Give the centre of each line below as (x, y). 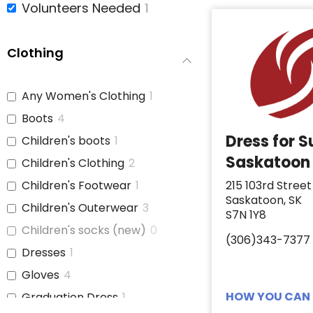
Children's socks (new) (84, 231)
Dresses (44, 253)
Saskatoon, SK (264, 201)
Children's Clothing (73, 163)
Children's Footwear (77, 186)
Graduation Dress (70, 298)
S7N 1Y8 (246, 215)
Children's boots (66, 141)
